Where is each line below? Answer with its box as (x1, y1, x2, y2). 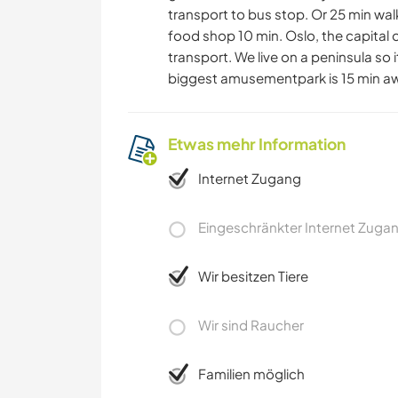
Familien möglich (198, 365, 305, 383)
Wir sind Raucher (198, 316, 304, 334)
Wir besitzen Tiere (198, 267, 308, 285)
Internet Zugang (198, 170, 301, 187)
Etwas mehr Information (168, 134, 346, 155)
